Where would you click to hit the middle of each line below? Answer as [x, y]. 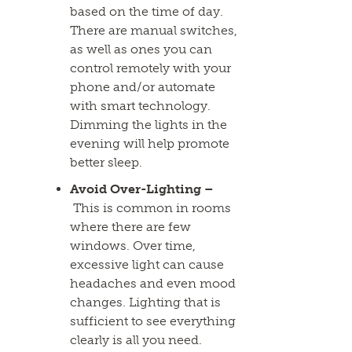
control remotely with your [151, 68]
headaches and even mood [153, 284]
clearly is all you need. [136, 340]
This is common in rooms [152, 208]
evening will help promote [150, 144]
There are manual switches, [154, 31]
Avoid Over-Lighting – [142, 189]
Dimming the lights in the [149, 125]
